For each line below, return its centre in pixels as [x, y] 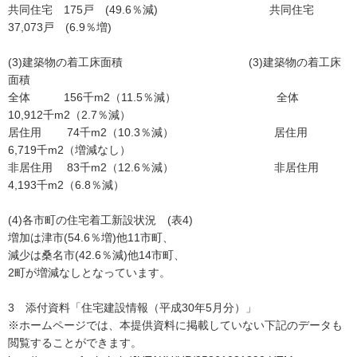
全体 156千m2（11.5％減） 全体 [170, 97]
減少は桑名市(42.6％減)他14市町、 [96, 255]
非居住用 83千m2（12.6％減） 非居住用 [169, 167]
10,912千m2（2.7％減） [88, 115]
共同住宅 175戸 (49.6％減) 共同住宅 [167, 10]
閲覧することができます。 [99, 343]
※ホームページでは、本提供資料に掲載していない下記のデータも [175, 325]
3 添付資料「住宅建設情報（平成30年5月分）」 [132, 308]
